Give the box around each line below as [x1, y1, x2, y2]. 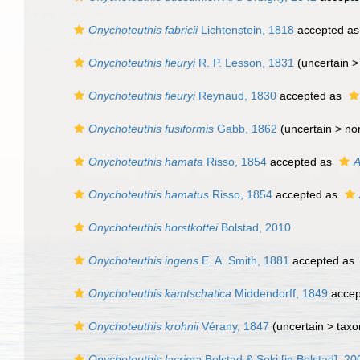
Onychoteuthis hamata [88, 155, 203, 168]
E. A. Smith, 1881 [198, 254, 289, 267]
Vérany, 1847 [198, 320, 269, 333]
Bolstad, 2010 [218, 221, 291, 234]
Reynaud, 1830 [195, 89, 276, 102]
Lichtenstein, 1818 [198, 23, 294, 36]
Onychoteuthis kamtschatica [88, 287, 231, 300]
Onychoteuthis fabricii [88, 23, 198, 36]
